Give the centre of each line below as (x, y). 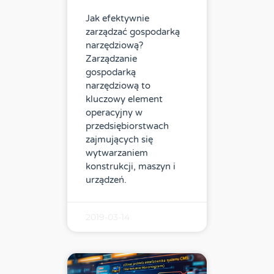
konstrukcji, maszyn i (131, 167)
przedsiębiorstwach (127, 126)
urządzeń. (106, 180)
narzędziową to (118, 86)
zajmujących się (119, 140)
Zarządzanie (111, 59)
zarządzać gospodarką (133, 32)
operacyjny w (114, 113)
